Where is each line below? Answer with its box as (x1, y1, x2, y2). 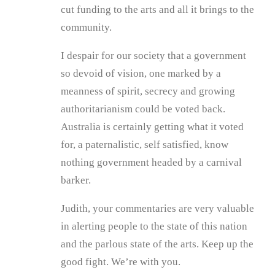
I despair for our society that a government (61, 50, 246, 62)
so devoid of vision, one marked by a (61, 68, 221, 80)
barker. (61, 174, 91, 187)
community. (61, 21, 112, 34)
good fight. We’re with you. (61, 256, 180, 268)
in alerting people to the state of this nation (61, 220, 247, 233)
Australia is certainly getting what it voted (61, 121, 244, 133)
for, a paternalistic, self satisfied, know (61, 139, 228, 151)
